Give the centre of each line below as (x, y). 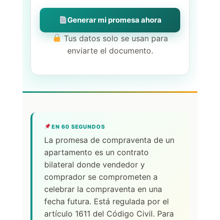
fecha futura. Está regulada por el (107, 201)
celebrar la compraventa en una (103, 189)
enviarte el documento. (110, 50)
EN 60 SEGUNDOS (78, 126)
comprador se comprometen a (101, 177)
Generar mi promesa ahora (114, 20)
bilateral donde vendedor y (95, 164)
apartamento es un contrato (96, 152)
